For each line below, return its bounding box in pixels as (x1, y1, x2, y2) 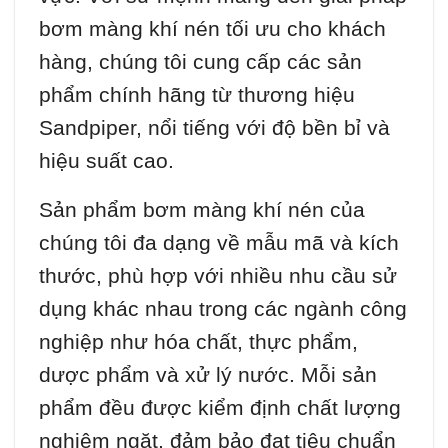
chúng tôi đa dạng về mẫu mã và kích (39, 230, 399, 254)
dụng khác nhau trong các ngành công (39, 296, 407, 320)
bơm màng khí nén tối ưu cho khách (39, 16, 386, 40)
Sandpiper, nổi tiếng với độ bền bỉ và (39, 115, 390, 139)
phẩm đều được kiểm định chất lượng (39, 395, 401, 419)
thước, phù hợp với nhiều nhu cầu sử (39, 263, 397, 287)
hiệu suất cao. (39, 148, 174, 172)
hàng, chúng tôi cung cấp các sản (39, 49, 362, 73)
